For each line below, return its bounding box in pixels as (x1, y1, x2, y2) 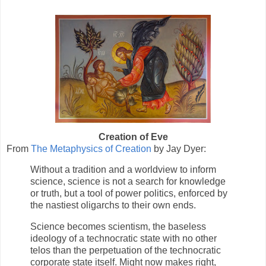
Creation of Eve (98, 131, 168, 142)
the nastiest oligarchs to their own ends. (30, 200, 196, 211)
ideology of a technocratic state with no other (30, 233, 217, 244)
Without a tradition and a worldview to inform (30, 164, 216, 175)
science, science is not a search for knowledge (30, 176, 226, 187)
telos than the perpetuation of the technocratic (30, 245, 221, 256)
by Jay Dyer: (151, 143, 206, 154)
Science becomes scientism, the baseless (30, 221, 206, 232)
